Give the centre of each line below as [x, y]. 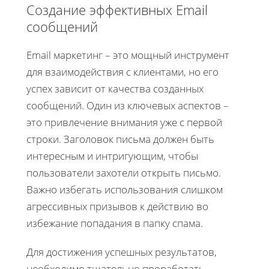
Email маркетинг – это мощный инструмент [128, 55]
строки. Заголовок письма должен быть [120, 139]
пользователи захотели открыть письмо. [124, 172]
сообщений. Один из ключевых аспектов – [128, 105]
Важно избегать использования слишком [125, 189]
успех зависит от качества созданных [115, 88]
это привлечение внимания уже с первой [124, 122]
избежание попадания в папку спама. [115, 223]
